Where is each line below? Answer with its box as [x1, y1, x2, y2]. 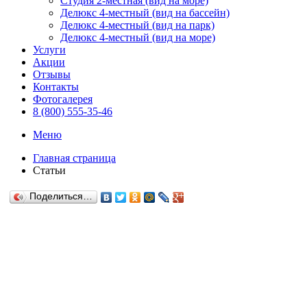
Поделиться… [29, 191, 93, 201]
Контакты [33, 81, 79, 93]
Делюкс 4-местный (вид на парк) [60, 19, 214, 31]
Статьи [33, 164, 66, 176]
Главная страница [33, 152, 116, 164]
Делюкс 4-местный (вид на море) [60, 32, 215, 43]
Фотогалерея [33, 93, 93, 105]
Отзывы [33, 69, 71, 80]
